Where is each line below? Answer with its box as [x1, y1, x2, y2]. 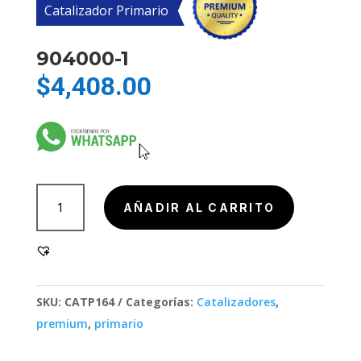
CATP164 [64, 294, 114, 310]
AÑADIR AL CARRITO [122, 201, 276, 215]
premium [35, 316, 88, 332]
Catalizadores [196, 294, 276, 310]
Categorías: [125, 294, 197, 310]
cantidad [35, 226, 78, 249]
